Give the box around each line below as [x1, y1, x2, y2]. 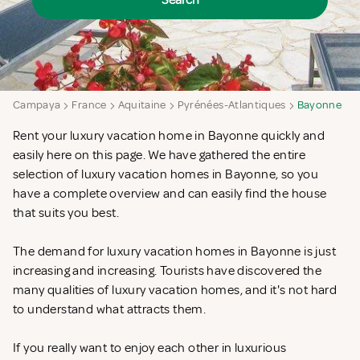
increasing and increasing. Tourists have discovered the [13, 263, 321, 280]
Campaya [13, 98, 61, 112]
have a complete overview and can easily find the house [13, 186, 327, 202]
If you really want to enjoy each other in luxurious [13, 340, 287, 357]
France [72, 98, 107, 112]
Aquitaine [117, 98, 166, 112]
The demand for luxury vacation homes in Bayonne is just [13, 243, 336, 260]
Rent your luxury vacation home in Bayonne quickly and [13, 128, 325, 145]
